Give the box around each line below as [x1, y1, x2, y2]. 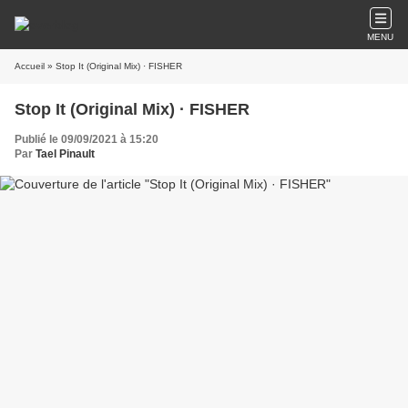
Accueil [15, 61, 45, 71]
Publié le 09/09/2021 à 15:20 [15, 133, 158, 146]
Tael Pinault [36, 148, 95, 160]
